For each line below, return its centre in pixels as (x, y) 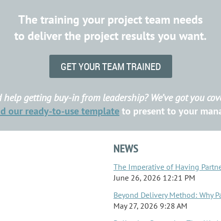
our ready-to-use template (64, 111)
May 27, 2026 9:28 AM (150, 205)
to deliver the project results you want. (110, 36)
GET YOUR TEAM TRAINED (110, 67)
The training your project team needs (110, 20)
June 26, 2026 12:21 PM (154, 177)
